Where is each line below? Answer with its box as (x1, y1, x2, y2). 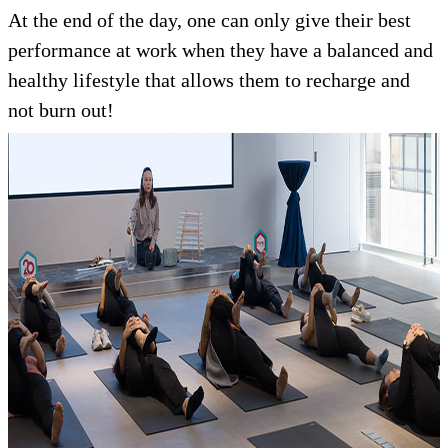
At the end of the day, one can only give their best (8, 9, 411, 31)
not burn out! (8, 99, 114, 121)
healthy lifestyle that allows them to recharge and (8, 69, 410, 91)
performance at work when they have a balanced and (8, 39, 433, 61)
